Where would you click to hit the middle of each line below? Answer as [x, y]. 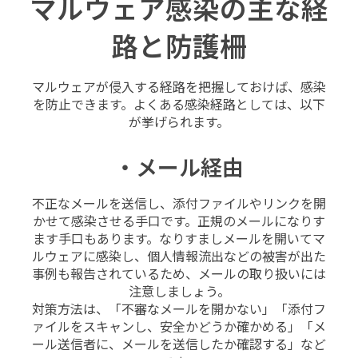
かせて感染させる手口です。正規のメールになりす [179, 222]
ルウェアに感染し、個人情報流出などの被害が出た [179, 257]
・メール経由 [179, 169]
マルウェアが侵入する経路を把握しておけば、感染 [179, 87]
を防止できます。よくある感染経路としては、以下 [179, 105]
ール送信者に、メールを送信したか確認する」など [179, 345]
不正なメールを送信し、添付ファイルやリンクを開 [179, 205]
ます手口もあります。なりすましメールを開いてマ [179, 240]
